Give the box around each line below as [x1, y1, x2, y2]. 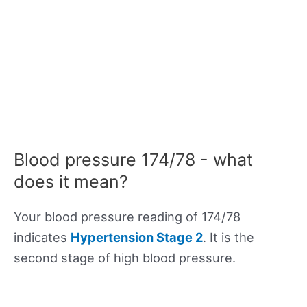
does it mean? [14, 171, 128, 193]
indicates [14, 230, 71, 245]
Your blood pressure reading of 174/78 [14, 209, 241, 225]
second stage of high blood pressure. [14, 250, 236, 266]
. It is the [203, 230, 254, 245]
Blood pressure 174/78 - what [14, 149, 253, 171]
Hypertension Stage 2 [71, 230, 203, 245]
